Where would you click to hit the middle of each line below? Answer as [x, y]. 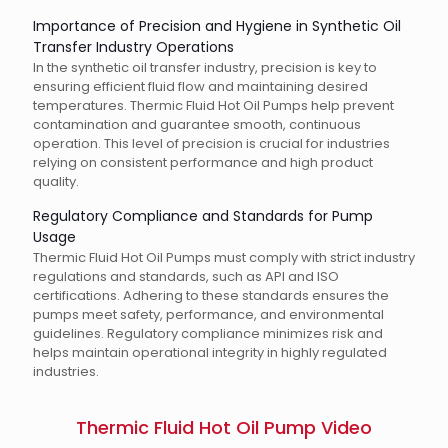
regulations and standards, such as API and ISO [186, 276]
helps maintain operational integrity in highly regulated [210, 352]
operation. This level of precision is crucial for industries [211, 143]
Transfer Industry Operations [133, 47]
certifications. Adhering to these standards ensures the [211, 295]
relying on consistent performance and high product [203, 162]
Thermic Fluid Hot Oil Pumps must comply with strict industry [224, 257]
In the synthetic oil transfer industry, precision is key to [205, 67]
